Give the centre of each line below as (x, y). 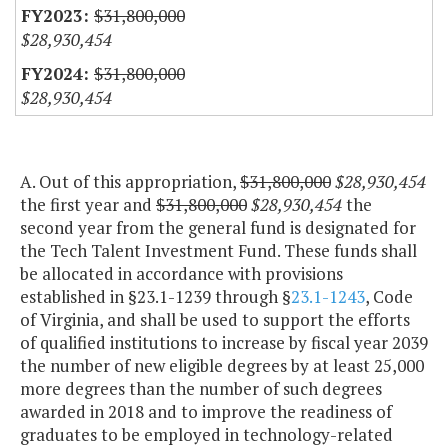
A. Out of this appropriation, (130, 182)
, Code (389, 297)
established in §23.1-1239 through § (155, 297)
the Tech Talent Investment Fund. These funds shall (218, 251)
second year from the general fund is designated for (218, 228)
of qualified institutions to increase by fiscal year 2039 (224, 343)
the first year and (88, 205)
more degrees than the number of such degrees (201, 389)
